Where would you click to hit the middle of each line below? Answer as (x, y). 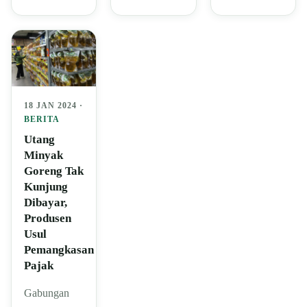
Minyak (44, 156)
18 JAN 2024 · (53, 106)
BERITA (42, 120)
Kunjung (46, 187)
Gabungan (47, 293)
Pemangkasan (59, 250)
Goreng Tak (54, 171)
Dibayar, (46, 203)
